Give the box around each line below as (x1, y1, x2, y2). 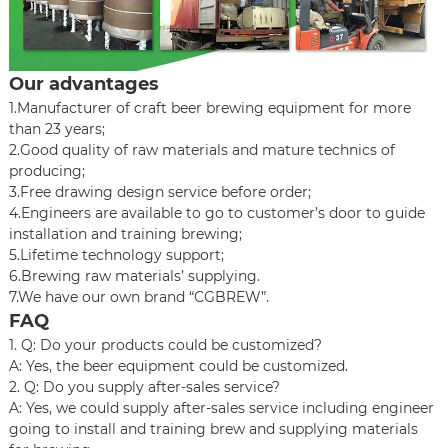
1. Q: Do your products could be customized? (8, 336, 322, 355)
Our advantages (8, 73, 159, 96)
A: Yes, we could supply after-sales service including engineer (8, 399, 434, 418)
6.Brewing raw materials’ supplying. (8, 267, 260, 286)
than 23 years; (8, 120, 105, 139)
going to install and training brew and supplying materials (8, 420, 418, 439)
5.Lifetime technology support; (8, 246, 224, 265)
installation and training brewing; (8, 225, 242, 244)
